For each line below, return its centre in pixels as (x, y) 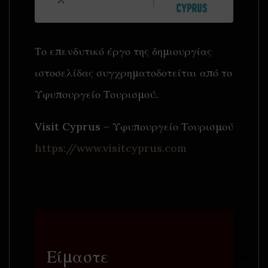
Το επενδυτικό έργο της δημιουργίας (123, 51)
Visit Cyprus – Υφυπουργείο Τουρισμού (134, 126)
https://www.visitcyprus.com (110, 148)
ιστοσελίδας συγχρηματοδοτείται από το (133, 72)
